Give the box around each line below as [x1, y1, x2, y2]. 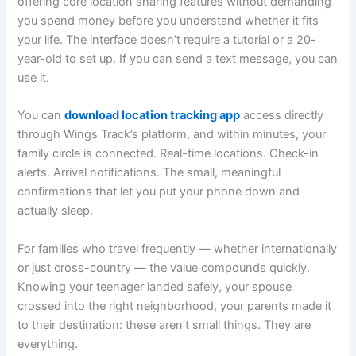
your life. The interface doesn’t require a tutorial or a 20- [17, 32, 317, 47]
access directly [240, 108, 324, 123]
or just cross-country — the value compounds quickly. [17, 260, 311, 275]
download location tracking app [64, 108, 241, 123]
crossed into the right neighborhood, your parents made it [17, 298, 332, 313]
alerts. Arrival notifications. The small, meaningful [17, 165, 281, 180]
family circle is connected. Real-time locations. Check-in [17, 146, 319, 161]
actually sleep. [17, 203, 94, 219]
